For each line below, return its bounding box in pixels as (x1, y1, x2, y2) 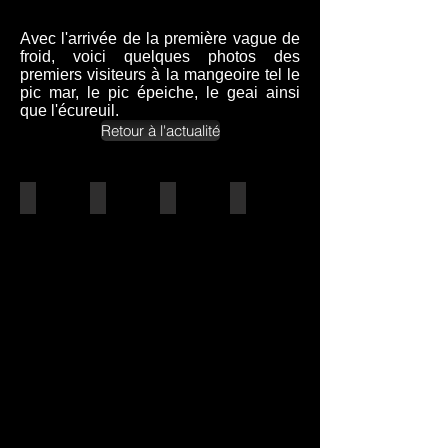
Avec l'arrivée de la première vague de (20, 30, 300, 47)
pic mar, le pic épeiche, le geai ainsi (20, 84, 300, 101)
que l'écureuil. (20, 102, 123, 119)
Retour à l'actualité (100, 120, 220, 140)
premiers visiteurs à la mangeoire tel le (20, 66, 300, 83)
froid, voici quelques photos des (20, 48, 300, 65)
